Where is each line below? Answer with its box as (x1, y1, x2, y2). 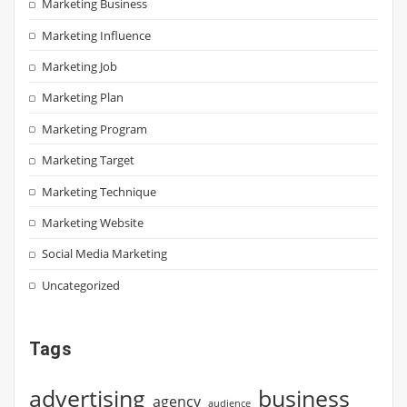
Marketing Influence (42, 26, 152, 44)
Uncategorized (42, 276, 121, 293)
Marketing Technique (42, 183, 157, 200)
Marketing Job (42, 58, 118, 75)
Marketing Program (42, 120, 148, 137)
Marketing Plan (42, 89, 124, 106)
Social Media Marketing (42, 245, 168, 263)
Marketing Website (42, 213, 144, 231)
